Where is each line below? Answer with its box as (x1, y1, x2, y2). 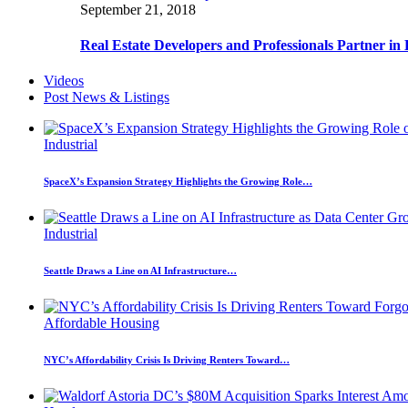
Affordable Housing (44, 315, 159, 331)
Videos (44, 73, 84, 89)
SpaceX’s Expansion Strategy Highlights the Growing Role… (44, 176, 312, 188)
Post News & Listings (44, 89, 169, 106)
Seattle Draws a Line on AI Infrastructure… (44, 265, 237, 277)
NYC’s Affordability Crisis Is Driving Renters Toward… (44, 354, 290, 366)
